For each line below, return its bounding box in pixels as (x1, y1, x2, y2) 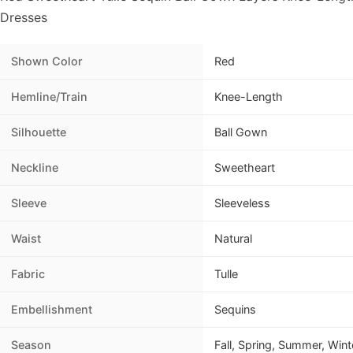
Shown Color (11, 54, 83, 69)
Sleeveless (214, 196, 270, 210)
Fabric (11, 267, 45, 281)
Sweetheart (214, 161, 275, 175)
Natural (214, 232, 252, 246)
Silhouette (11, 125, 66, 139)
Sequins (214, 303, 256, 317)
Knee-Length (214, 90, 283, 104)
